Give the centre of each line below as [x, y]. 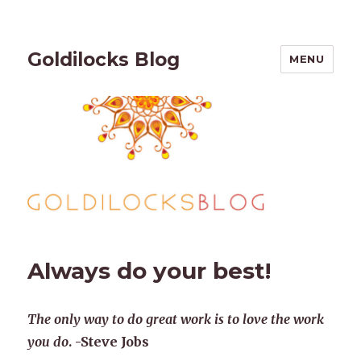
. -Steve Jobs [109, 342]
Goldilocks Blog [104, 59]
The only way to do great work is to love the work [176, 320]
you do [48, 342]
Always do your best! [149, 271]
